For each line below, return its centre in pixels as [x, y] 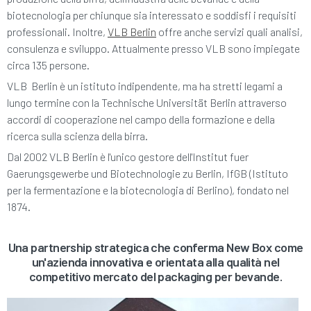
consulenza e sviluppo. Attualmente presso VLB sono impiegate [153, 49]
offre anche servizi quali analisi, [229, 32]
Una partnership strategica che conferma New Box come [155, 247]
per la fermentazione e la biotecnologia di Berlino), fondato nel [148, 190]
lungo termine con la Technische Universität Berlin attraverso [147, 103]
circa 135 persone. [48, 65]
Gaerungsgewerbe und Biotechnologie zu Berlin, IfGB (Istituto [148, 174]
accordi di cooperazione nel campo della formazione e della [141, 119]
